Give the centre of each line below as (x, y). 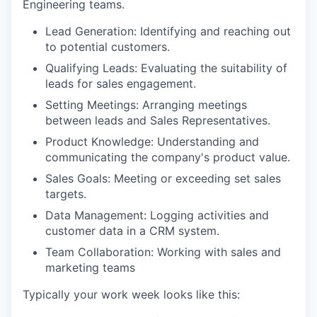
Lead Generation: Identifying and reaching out (168, 31)
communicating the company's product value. (168, 157)
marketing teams (90, 267)
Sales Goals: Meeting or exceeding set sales (163, 178)
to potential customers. (108, 47)
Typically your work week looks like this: (131, 294)
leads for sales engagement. (121, 83)
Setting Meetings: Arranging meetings (146, 105)
